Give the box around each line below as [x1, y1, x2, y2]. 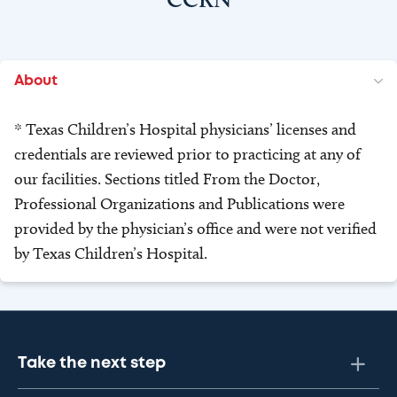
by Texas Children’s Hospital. [14, 244, 207, 263]
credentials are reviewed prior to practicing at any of [14, 144, 361, 164]
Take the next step [18, 356, 166, 370]
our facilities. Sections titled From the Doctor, [14, 169, 320, 189]
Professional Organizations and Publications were [14, 194, 345, 214]
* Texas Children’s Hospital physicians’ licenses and [14, 120, 356, 139]
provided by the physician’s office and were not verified [14, 219, 377, 238]
